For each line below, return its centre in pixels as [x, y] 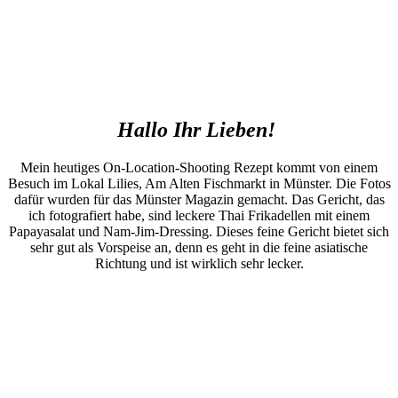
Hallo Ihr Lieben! [199, 129]
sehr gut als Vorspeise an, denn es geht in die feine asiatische [199, 247]
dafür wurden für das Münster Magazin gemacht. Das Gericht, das [199, 199]
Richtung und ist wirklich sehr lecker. [199, 263]
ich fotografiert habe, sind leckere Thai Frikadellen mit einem [199, 215]
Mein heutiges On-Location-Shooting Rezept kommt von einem [199, 167]
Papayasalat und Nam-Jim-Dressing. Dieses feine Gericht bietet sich [199, 231]
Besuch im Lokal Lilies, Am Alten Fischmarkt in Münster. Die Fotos [199, 183]
